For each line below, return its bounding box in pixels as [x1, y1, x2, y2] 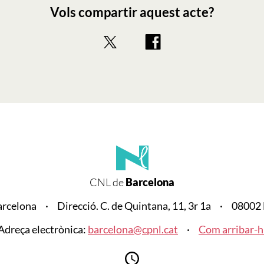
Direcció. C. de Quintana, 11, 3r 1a [57, 199, 211, 212]
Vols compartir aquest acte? [50, 4, 214, 20]
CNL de [90, 175, 124, 189]
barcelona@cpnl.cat [88, 222, 178, 236]
